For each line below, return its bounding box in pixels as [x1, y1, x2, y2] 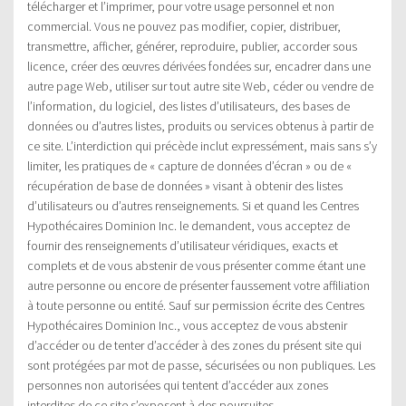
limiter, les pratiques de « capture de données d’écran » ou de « [27, 158, 352, 175]
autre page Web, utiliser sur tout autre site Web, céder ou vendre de [27, 78, 373, 95]
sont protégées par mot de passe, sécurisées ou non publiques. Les [27, 357, 375, 374]
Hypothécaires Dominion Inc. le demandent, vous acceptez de [27, 217, 350, 235]
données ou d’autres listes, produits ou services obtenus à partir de [27, 118, 373, 135]
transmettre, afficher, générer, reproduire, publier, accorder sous [27, 38, 357, 55]
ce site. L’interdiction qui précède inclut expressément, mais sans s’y [27, 138, 377, 155]
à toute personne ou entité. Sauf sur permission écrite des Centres [27, 297, 364, 314]
